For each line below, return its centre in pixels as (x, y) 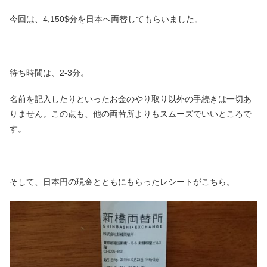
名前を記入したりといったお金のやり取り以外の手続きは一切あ (131, 99)
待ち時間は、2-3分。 (49, 72)
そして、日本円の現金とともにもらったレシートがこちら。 (122, 182)
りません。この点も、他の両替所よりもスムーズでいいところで (131, 114)
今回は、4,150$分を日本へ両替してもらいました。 (106, 19)
